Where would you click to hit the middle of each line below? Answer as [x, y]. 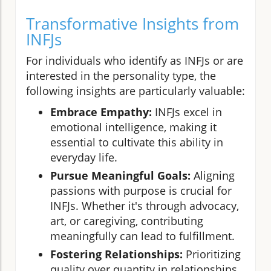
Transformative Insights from [132, 23]
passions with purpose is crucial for [141, 190]
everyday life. [84, 157]
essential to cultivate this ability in [137, 142]
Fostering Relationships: [116, 254]
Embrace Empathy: [101, 112]
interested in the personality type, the [121, 75]
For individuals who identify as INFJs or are [135, 60]
